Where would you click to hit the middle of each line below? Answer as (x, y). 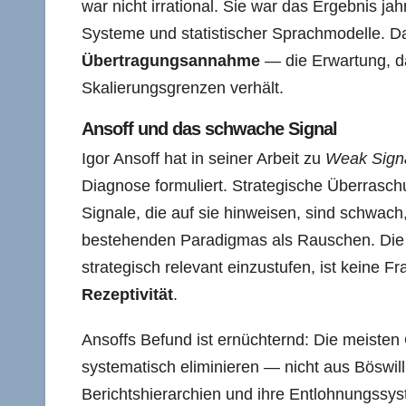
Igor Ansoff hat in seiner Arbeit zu (203, 159)
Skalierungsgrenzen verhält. (183, 88)
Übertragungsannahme (171, 61)
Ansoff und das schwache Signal (209, 129)
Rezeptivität (127, 295)
